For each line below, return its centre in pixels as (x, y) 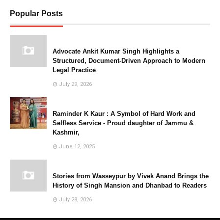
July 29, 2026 (75, 84)
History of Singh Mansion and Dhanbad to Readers (130, 185)
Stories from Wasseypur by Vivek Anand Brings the (131, 176)
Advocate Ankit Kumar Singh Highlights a (116, 51)
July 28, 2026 (75, 199)
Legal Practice (74, 70)
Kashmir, (66, 132)
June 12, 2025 (77, 146)
